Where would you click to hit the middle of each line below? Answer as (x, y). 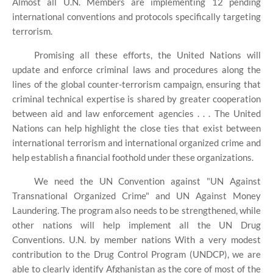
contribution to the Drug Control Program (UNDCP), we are (136, 254)
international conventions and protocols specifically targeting (136, 17)
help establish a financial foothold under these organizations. (133, 158)
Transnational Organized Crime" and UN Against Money (136, 196)
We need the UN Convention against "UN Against (147, 181)
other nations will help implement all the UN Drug (136, 225)
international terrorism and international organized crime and (136, 143)
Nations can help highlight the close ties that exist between (136, 128)
